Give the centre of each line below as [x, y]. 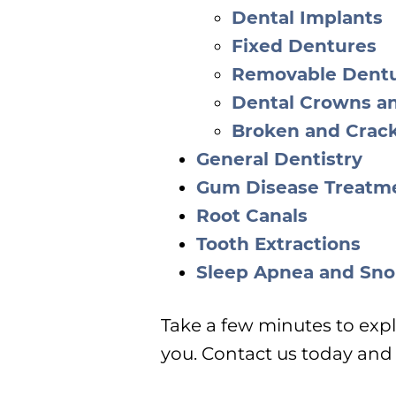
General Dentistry [279, 159]
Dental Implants [307, 18]
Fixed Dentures [304, 46]
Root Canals [252, 216]
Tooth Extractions [278, 244]
